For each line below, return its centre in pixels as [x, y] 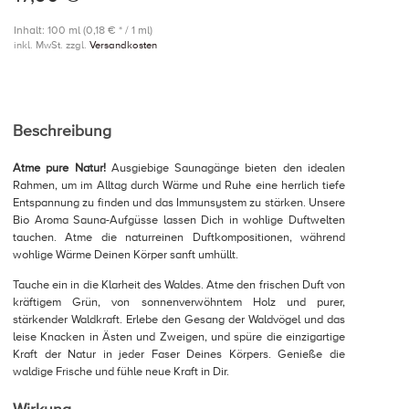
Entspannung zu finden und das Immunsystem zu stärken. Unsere [179, 202]
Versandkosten [123, 45]
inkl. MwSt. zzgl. [52, 45]
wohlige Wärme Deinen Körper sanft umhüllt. [126, 254]
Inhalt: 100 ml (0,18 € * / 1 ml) [83, 30]
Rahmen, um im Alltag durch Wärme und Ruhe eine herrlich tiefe [179, 185]
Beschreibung [62, 131]
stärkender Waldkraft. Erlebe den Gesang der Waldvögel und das [179, 319]
